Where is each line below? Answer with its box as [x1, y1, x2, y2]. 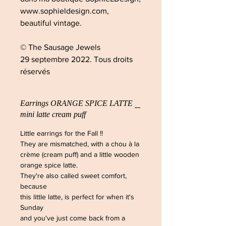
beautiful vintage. [20, 19, 84, 27]
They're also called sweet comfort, [20, 172, 127, 180]
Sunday [20, 203, 45, 211]
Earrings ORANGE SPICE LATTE [20, 99, 133, 107]
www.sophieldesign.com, [20, 7, 109, 15]
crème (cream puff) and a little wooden [20, 150, 141, 158]
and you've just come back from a [20, 214, 125, 222]
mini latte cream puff [20, 110, 86, 119]
